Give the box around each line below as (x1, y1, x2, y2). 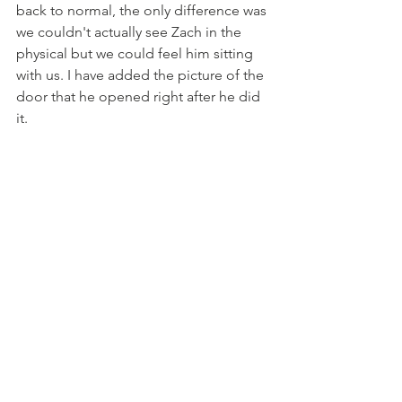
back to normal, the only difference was (16, 2, 270, 19)
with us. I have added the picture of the (16, 66, 267, 83)
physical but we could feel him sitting (16, 45, 257, 62)
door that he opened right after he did (16, 88, 264, 105)
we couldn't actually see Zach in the (16, 23, 245, 40)
